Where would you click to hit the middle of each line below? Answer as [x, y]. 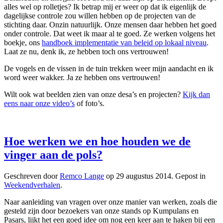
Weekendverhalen [32, 185]
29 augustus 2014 [144, 176]
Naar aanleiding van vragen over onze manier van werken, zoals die [111, 202]
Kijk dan [196, 94]
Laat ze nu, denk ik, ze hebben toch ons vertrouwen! [86, 51]
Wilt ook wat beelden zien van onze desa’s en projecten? [93, 94]
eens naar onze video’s [39, 103]
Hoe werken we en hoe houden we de [97, 141]
